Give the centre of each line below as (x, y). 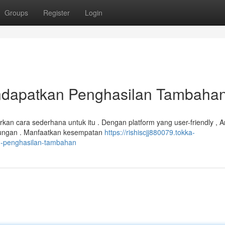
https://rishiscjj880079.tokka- (150, 132)
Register (57, 13)
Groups (16, 13)
